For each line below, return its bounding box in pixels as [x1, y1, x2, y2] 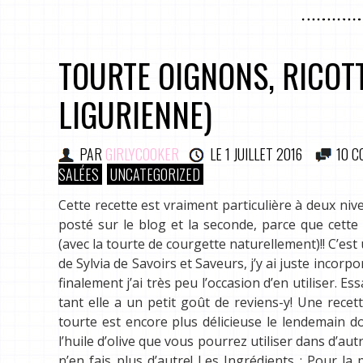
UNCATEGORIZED [110, 163, 200, 185]
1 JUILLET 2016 [225, 143, 302, 165]
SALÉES [58, 163, 99, 185]
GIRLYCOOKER [105, 143, 179, 165]
